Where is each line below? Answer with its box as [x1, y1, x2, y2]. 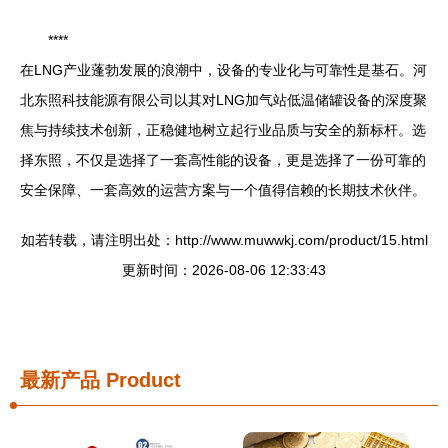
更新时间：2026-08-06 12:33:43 [122, 262, 326, 278]
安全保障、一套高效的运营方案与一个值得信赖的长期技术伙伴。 [20, 182, 426, 198]
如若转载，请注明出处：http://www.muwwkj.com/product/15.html [20, 232, 428, 248]
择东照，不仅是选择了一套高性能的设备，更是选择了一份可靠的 [20, 152, 426, 168]
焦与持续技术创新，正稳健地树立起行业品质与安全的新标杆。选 [20, 122, 426, 138]
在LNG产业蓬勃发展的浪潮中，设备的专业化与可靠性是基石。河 [20, 62, 427, 78]
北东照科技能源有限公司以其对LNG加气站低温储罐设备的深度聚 [20, 92, 427, 108]
